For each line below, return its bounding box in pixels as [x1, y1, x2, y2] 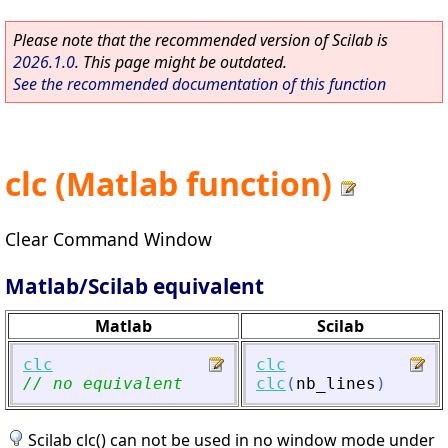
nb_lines [296, 373, 376, 393]
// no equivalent [23, 373, 183, 393]
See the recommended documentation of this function [13, 73, 386, 95]
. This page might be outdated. [75, 51, 287, 73]
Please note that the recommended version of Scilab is [13, 29, 388, 51]
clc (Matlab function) [5, 162, 332, 206]
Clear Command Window [5, 226, 212, 251]
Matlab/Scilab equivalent [5, 271, 264, 300]
